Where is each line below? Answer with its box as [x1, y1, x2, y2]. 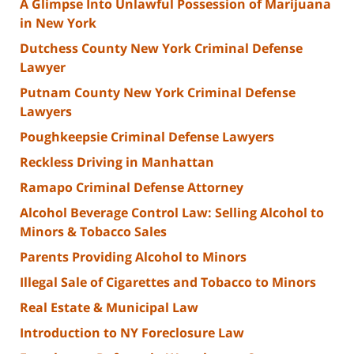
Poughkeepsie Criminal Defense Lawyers [20, 128, 274, 146]
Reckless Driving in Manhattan [20, 153, 214, 171]
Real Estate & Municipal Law [20, 299, 198, 317]
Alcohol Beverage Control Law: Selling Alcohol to [20, 204, 324, 222]
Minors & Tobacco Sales [20, 223, 167, 241]
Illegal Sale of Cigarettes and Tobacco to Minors [20, 273, 316, 292]
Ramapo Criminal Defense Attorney [20, 179, 243, 197]
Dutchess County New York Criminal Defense [20, 40, 303, 58]
